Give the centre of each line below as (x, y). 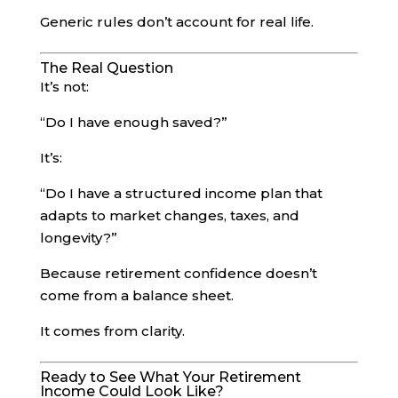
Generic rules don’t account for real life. (176, 21)
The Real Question (106, 68)
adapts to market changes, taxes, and (169, 215)
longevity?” (78, 237)
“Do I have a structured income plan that (181, 193)
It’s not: (64, 86)
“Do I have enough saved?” (133, 122)
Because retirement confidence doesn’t (178, 273)
